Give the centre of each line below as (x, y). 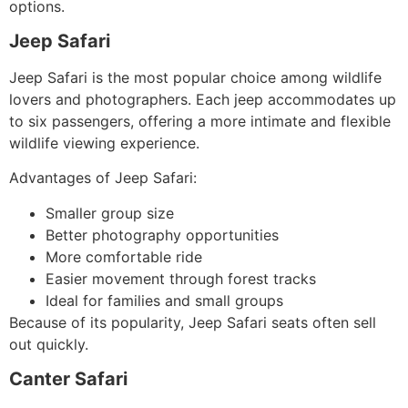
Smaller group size (110, 213)
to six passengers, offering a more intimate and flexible (200, 121)
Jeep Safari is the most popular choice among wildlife (195, 77)
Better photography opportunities (162, 235)
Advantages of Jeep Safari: (103, 178)
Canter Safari (68, 379)
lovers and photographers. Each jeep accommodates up (203, 99)
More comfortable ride (124, 256)
